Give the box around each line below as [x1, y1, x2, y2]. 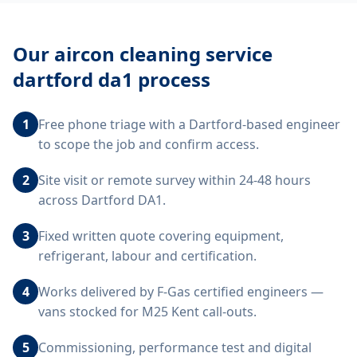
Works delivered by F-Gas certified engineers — [38, 283, 324, 300]
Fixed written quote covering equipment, [38, 227, 284, 245]
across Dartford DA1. [38, 191, 166, 209]
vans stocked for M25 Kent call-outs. [38, 303, 257, 320]
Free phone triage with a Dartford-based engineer [38, 116, 340, 133]
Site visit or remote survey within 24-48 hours [38, 171, 311, 189]
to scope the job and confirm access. [38, 135, 259, 153]
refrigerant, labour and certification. [38, 247, 257, 265]
